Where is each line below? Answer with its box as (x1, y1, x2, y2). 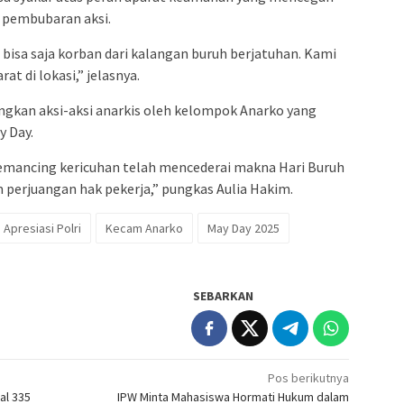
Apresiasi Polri (4, 219, 81, 236)
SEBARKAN (193, 287, 254, 304)
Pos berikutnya (268, 369, 350, 386)
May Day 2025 (207, 219, 280, 236)
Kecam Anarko (106, 219, 183, 236)
